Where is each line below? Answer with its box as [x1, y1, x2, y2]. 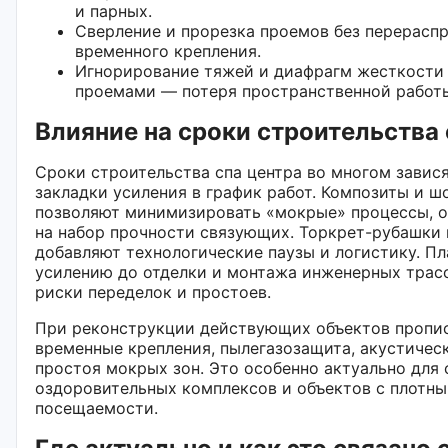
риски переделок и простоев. [35, 281, 271, 302]
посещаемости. [35, 397, 158, 418]
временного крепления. [75, 40, 261, 61]
